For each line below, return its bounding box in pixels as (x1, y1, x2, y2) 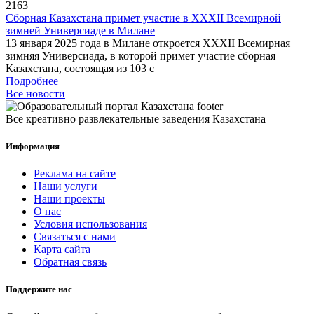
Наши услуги (34, 180, 97, 193)
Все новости (6, 87, 65, 100)
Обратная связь (34, 256, 107, 268)
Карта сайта (34, 243, 90, 256)
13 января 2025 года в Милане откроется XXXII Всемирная (6, 36, 290, 49)
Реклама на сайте (34, 168, 116, 180)
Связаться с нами (34, 231, 116, 243)
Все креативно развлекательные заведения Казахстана (6, 112, 266, 125)
